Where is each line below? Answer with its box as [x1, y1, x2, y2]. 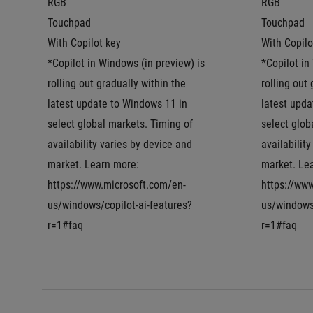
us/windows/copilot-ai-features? [48, 198, 192, 212]
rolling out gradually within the [48, 77, 186, 90]
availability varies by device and [48, 138, 192, 151]
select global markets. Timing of [48, 117, 193, 131]
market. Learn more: [48, 158, 139, 171]
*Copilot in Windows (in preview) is [48, 57, 205, 70]
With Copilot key [48, 36, 121, 50]
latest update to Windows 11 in [48, 97, 187, 110]
